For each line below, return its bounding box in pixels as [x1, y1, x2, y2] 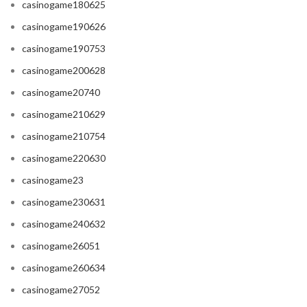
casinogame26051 [22, 240, 100, 252]
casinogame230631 [22, 196, 106, 208]
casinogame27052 [22, 284, 100, 296]
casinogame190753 [22, 42, 106, 55]
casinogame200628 [22, 64, 106, 77]
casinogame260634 [22, 262, 106, 274]
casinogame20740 [22, 86, 100, 99]
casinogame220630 [22, 152, 106, 164]
